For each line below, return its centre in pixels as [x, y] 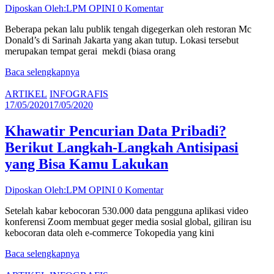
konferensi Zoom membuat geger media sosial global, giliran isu [128, 221]
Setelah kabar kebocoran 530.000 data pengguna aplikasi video [127, 210]
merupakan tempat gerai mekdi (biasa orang [90, 51]
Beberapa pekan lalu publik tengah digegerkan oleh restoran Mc [128, 29]
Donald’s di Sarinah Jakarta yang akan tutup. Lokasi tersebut [122, 40]
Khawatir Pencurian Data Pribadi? [116, 131]
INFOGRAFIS [79, 94]
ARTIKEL [26, 94]
